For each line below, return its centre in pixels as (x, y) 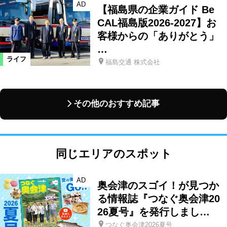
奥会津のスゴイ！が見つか (158, 185)
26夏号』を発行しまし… (153, 212)
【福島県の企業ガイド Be (156, 9)
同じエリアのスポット (113, 154)
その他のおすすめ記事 (117, 104)
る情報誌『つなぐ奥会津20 (158, 198)
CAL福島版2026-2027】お (157, 23)
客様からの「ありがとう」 (158, 36)
